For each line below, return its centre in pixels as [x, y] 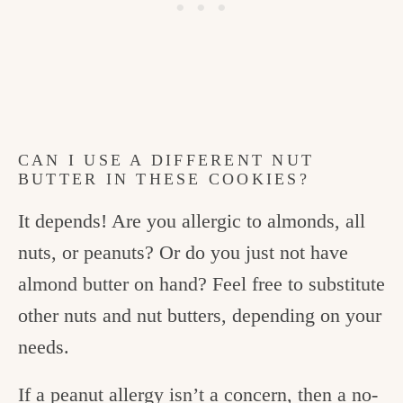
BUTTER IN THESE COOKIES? [164, 179]
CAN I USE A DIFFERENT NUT [166, 161]
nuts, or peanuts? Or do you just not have [183, 253]
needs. [44, 347]
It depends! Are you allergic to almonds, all [192, 221]
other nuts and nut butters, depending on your [200, 316]
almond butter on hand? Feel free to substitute [201, 284]
